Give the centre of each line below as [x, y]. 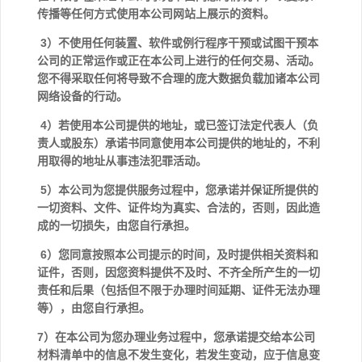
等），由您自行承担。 [94, 308]
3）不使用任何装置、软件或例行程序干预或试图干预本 [178, 43]
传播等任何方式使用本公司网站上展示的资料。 [158, 14]
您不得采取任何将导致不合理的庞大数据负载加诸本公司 [179, 78]
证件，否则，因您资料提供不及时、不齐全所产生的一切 [179, 272]
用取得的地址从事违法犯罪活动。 [122, 161]
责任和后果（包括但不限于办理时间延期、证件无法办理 [179, 290]
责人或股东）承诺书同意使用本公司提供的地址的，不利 [179, 143]
